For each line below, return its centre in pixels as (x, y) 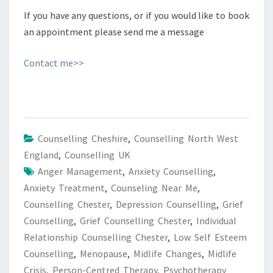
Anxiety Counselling (171, 171)
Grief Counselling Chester (135, 221)
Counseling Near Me (154, 188)
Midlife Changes (168, 253)
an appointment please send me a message (114, 32)
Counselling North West (186, 138)
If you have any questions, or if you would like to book (136, 15)
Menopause (104, 253)
